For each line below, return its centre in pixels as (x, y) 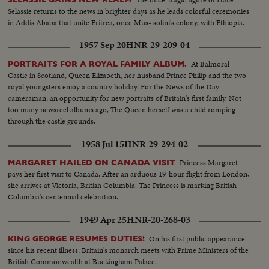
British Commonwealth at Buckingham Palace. (83, 261)
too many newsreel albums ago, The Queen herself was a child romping (122, 110)
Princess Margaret (209, 163)
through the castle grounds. (52, 121)
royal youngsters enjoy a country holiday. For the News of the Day (114, 87)
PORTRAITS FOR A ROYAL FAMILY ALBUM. (98, 64)
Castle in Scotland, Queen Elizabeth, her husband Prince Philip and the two (127, 76)
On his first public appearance (197, 238)
